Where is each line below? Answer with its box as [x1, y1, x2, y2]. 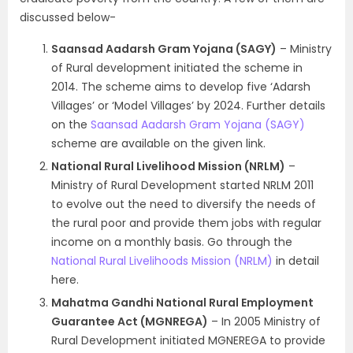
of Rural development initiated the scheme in [51, 59, 303, 76]
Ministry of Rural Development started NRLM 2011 [51, 176, 314, 193]
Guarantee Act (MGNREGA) [51, 313, 208, 329]
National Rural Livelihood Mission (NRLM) [51, 158, 285, 174]
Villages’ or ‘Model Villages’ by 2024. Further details [51, 97, 325, 113]
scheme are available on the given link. [51, 135, 266, 151]
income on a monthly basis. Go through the [51, 233, 292, 250]
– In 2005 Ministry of [208, 313, 321, 329]
